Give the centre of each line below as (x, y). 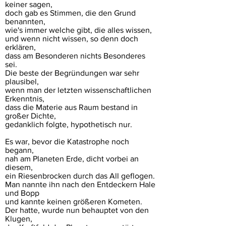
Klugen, (19, 219)
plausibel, (22, 81)
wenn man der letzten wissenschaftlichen (78, 90)
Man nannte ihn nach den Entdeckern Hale (80, 184)
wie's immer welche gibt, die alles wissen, (78, 30)
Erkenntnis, (25, 99)
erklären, (20, 47)
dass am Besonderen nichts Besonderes (75, 56)
